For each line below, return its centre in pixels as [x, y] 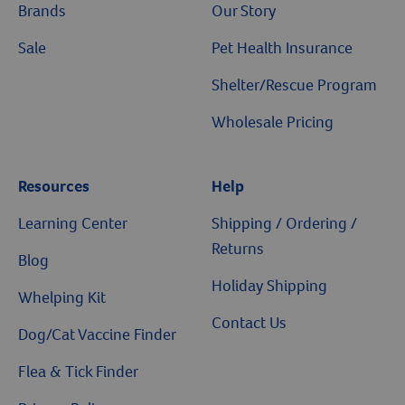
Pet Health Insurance [282, 48]
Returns [238, 249]
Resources [54, 186]
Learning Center [73, 223]
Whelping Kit [62, 297]
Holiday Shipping [269, 286]
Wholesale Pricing [273, 122]
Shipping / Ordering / [284, 223]
